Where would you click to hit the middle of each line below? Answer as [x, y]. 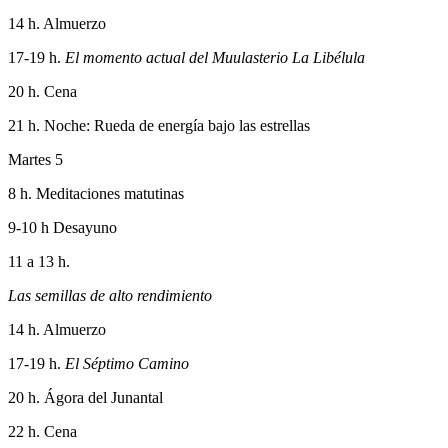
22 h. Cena [42, 431]
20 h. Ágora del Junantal [85, 397]
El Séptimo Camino [127, 363]
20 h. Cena [42, 91]
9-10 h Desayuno [62, 227]
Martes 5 [35, 159]
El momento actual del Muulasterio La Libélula [215, 57]
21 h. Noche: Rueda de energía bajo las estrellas [159, 125]
